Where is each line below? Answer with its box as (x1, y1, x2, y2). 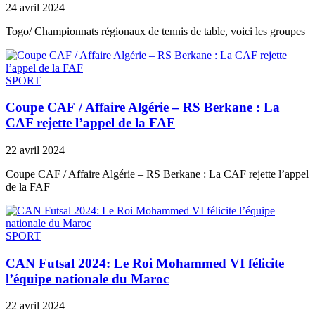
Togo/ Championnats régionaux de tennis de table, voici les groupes (6, 25, 305, 37)
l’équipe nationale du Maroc (6, 271, 169, 286)
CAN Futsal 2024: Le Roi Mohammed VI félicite (6, 255, 284, 271)
